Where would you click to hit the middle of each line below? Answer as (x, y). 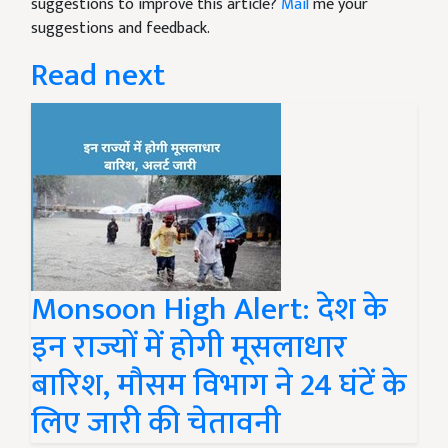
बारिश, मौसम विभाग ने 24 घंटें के (218, 385)
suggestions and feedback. (120, 28)
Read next (98, 75)
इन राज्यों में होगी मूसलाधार (189, 347)
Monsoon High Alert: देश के (209, 309)
